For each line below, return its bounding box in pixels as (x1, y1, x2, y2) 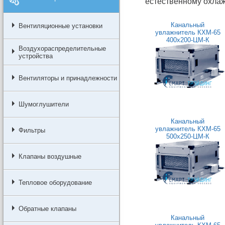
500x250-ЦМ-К (166, 133, 209, 140)
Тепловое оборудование (18, 179, 92, 186)
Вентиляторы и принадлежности (18, 74, 117, 82)
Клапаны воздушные (18, 153, 81, 160)
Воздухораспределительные (18, 45, 106, 52)
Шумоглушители (18, 100, 69, 108)
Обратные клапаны (18, 205, 76, 212)
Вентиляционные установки (18, 22, 102, 30)
